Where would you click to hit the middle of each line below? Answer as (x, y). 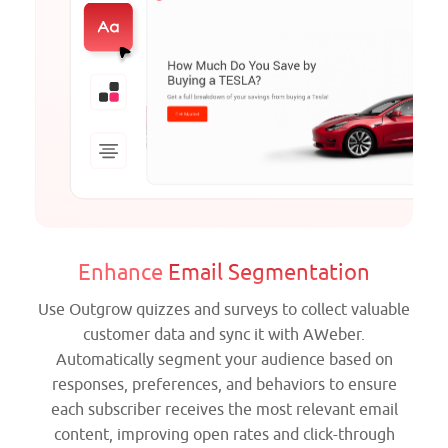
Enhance (123, 273)
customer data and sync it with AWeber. (224, 335)
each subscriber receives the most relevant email (224, 410)
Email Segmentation (269, 273)
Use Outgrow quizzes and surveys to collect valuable (224, 310)
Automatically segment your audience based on (224, 360)
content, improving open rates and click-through (224, 435)
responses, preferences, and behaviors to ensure (224, 385)
